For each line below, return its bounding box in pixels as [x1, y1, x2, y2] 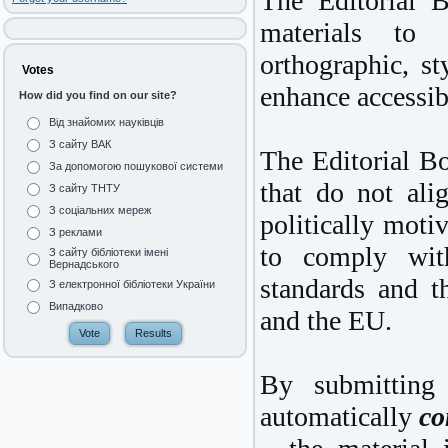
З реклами [49, 226, 102, 239]
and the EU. [260, 304, 392, 336]
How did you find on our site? [19, 89, 177, 102]
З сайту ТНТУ [49, 182, 120, 195]
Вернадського [49, 258, 119, 271]
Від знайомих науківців [49, 116, 164, 129]
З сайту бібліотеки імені [49, 246, 168, 259]
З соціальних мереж [49, 204, 151, 217]
